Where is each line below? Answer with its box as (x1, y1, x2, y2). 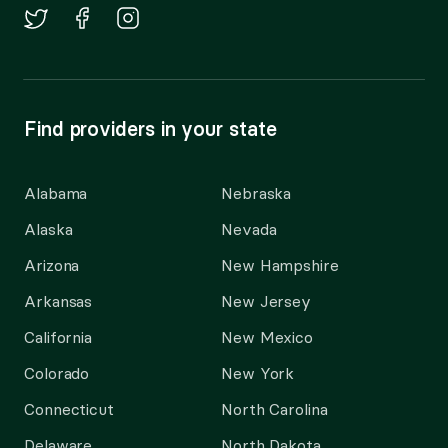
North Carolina (221, 399, 328, 419)
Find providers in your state (24, 116, 277, 141)
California (24, 327, 93, 347)
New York (221, 363, 295, 383)
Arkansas (24, 291, 93, 311)
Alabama (24, 183, 88, 203)
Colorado (24, 363, 90, 383)
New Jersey (221, 291, 312, 311)
